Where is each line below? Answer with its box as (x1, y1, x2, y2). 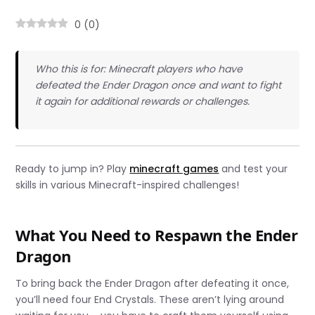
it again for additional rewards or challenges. (34, 94, 250, 109)
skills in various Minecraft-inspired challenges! (15, 177, 240, 192)
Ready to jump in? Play (15, 161, 130, 176)
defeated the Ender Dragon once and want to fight (34, 78, 281, 93)
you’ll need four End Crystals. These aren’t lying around (15, 292, 285, 307)
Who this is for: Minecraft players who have (34, 62, 243, 77)
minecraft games (129, 161, 219, 176)
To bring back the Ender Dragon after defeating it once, (15, 276, 290, 291)
